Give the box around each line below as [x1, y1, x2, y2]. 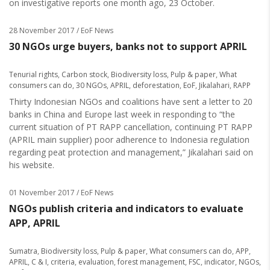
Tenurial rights [9, 69, 58, 80]
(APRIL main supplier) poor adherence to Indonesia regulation [9, 134, 250, 145]
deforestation [133, 80, 180, 90]
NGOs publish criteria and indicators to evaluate [9, 202, 243, 215]
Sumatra [9, 246, 37, 256]
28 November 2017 [9, 25, 75, 36]
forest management [118, 257, 185, 267]
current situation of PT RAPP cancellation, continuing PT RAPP [9, 121, 253, 133]
